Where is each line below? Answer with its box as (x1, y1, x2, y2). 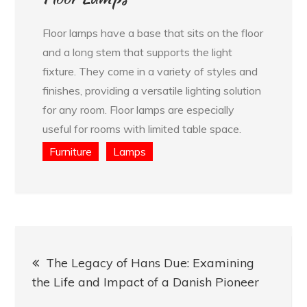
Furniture (49, 145, 93, 159)
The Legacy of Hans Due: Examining (46, 255, 255, 271)
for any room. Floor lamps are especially (42, 103, 235, 117)
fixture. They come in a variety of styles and (42, 64, 258, 79)
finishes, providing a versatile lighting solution (42, 84, 262, 98)
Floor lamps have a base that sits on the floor (42, 26, 264, 40)
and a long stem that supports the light (42, 45, 233, 60)
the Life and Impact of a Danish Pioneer (32, 274, 260, 291)
